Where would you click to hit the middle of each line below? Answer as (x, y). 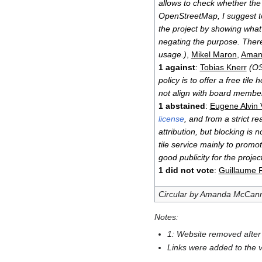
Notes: (166, 217)
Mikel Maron (214, 55)
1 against (177, 68)
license (171, 119)
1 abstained (182, 106)
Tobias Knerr (223, 68)
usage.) (172, 55)
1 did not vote (186, 170)
